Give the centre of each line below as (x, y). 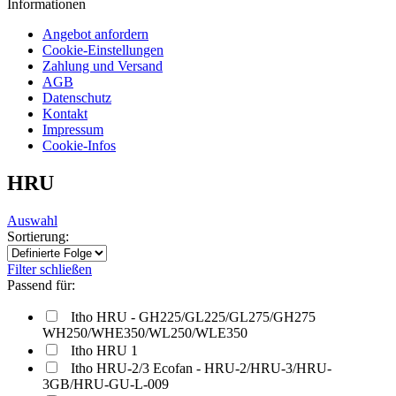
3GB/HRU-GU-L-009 (106, 384)
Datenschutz (77, 98)
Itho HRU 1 (104, 350)
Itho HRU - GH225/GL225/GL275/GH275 (193, 316)
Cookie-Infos (79, 145)
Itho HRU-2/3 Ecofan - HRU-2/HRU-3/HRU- (201, 368)
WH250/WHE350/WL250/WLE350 (145, 332)
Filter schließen (49, 269)
